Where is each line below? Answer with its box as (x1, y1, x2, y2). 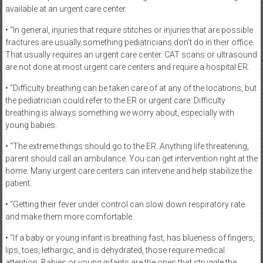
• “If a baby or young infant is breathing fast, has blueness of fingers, (5, 233, 255, 242)
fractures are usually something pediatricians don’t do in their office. (5, 38, 254, 47)
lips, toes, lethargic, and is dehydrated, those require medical (5, 245, 225, 255)
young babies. (5, 120, 57, 130)
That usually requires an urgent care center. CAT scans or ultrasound (5, 50, 257, 59)
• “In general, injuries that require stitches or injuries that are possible (5, 25, 253, 35)
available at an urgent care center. (5, 4, 127, 14)
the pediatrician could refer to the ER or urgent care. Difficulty (5, 96, 225, 105)
